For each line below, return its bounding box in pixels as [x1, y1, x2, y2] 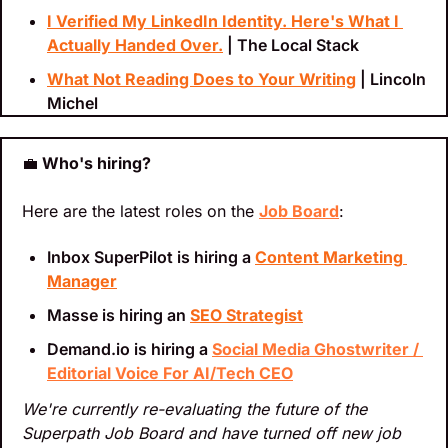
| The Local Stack [223, 35, 359, 56]
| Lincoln [356, 69, 426, 90]
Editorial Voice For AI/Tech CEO [47, 363, 293, 384]
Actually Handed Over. [47, 35, 223, 56]
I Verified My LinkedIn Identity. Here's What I [47, 11, 399, 32]
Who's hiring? [38, 153, 151, 174]
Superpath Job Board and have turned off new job [22, 423, 401, 444]
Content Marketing [255, 247, 403, 268]
